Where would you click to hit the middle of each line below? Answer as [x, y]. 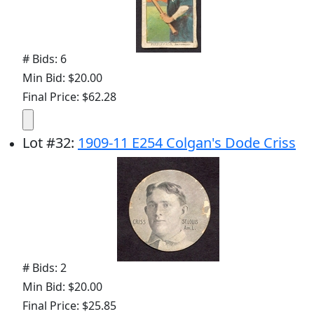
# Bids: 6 [45, 59]
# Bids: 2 [45, 268]
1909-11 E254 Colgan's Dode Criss [187, 143]
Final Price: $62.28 [69, 97]
